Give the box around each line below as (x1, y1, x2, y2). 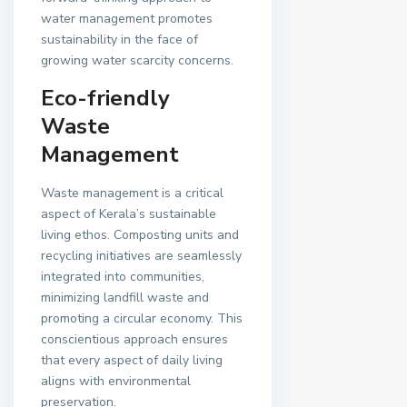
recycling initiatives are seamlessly (41, 246, 242, 264)
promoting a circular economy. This (41, 309, 243, 327)
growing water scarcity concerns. (41, 51, 233, 69)
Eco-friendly (41, 83, 170, 113)
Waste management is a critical (41, 184, 223, 202)
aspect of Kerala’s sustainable (41, 204, 216, 223)
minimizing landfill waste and (41, 288, 209, 306)
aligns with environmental (41, 372, 191, 390)
